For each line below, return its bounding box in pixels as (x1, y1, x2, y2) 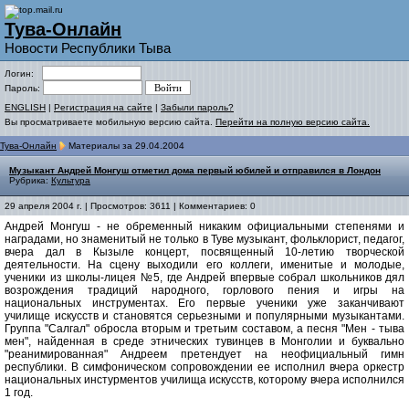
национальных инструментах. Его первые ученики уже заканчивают (5, 297, 404, 310)
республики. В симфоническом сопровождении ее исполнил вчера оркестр (5, 361, 404, 374)
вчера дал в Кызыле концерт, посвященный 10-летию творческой (5, 246, 404, 259)
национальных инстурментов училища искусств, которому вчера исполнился (5, 373, 404, 387)
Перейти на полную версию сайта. (215, 117, 370, 127)
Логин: (5, 68, 42, 79)
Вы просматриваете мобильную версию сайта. (5, 117, 215, 127)
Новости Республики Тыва (5, 40, 171, 56)
